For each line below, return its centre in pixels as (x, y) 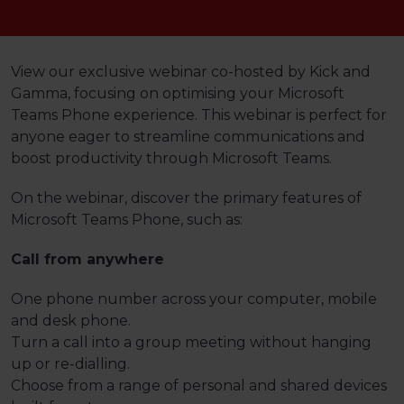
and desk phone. (71, 321)
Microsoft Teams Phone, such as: (127, 220)
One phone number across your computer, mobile (194, 299)
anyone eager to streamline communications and (188, 137)
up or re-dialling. (70, 364)
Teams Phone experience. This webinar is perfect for (199, 115)
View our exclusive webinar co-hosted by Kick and (191, 72)
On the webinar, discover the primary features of (186, 198)
